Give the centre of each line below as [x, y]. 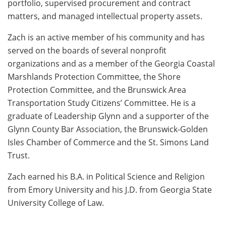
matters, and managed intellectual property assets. [105, 16]
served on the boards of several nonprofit [87, 50]
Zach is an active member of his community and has [106, 37]
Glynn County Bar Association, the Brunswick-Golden [108, 129]
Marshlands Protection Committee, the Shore [94, 76]
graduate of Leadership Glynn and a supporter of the [108, 116]
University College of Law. [56, 202]
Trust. [19, 155]
